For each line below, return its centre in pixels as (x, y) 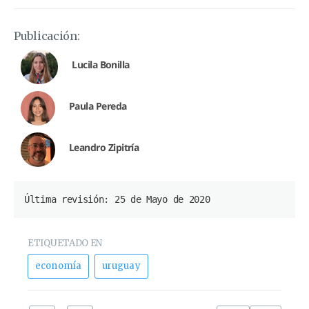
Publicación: (47, 36)
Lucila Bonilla (101, 65)
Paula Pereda (98, 107)
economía (59, 266)
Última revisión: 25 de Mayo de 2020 (117, 199)
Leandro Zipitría (104, 148)
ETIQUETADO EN (65, 243)
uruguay (121, 266)
